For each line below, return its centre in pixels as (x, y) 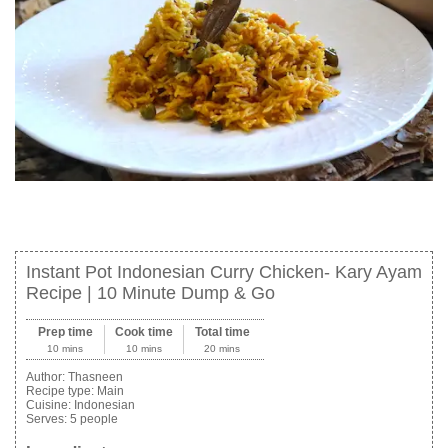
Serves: (48, 419)
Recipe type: (61, 391)
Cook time (144, 332)
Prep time (65, 332)
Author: (47, 377)
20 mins (222, 349)
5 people (94, 419)
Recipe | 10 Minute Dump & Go (150, 293)
